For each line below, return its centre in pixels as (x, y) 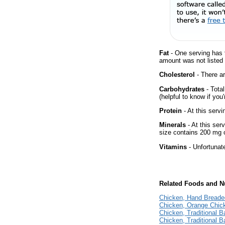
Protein (171, 110)
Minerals (173, 125)
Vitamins (173, 147)
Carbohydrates (182, 89)
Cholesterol (177, 75)
